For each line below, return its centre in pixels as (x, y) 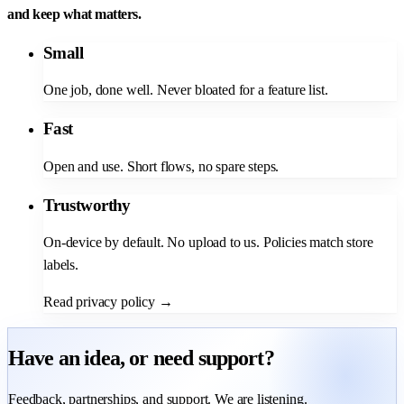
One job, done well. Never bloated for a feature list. (186, 90)
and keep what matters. (74, 14)
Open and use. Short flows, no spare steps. (161, 166)
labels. (61, 265)
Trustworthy (87, 205)
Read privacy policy (101, 302)
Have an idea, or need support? (141, 358)
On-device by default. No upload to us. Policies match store (208, 243)
